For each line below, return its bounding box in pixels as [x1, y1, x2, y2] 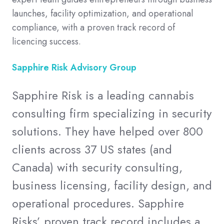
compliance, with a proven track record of [12, 21, 175, 34]
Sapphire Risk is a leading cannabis [12, 87, 194, 104]
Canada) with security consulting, [12, 159, 182, 176]
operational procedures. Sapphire [12, 195, 184, 212]
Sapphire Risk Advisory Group [12, 61, 136, 74]
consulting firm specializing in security [12, 105, 211, 122]
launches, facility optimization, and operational [12, 7, 193, 20]
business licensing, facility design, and [12, 177, 212, 194]
